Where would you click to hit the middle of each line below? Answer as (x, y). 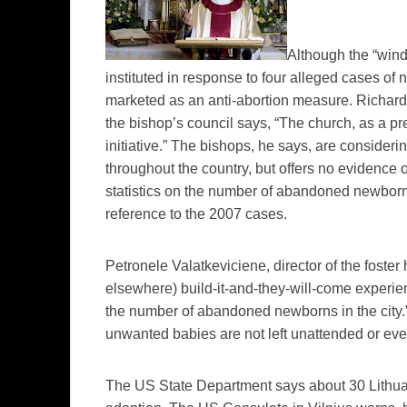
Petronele (137, 266)
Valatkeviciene (219, 266)
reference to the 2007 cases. (196, 214)
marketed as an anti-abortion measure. (231, 101)
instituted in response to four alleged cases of (252, 78)
